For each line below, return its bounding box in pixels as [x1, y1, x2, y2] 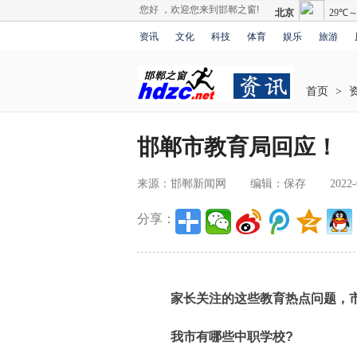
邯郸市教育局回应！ [137, 135, 338, 159]
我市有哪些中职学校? [145, 330, 293, 343]
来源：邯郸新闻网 [137, 178, 226, 190]
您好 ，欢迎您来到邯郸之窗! [139, 4, 261, 15]
